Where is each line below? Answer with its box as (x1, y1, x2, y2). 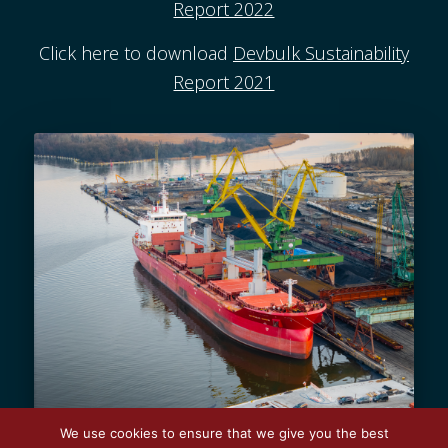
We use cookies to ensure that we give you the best (59, 425, 389, 441)
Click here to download (38, 41, 233, 66)
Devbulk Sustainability (232, 41, 409, 66)
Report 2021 (173, 70, 275, 95)
